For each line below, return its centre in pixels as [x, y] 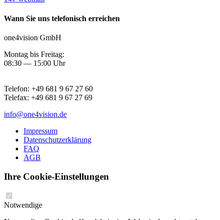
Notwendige [23, 205]
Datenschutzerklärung [57, 139]
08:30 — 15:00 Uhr [35, 63]
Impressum [41, 131]
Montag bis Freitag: [34, 54]
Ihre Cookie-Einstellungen [56, 176]
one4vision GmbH [33, 37]
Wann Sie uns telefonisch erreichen [62, 18]
